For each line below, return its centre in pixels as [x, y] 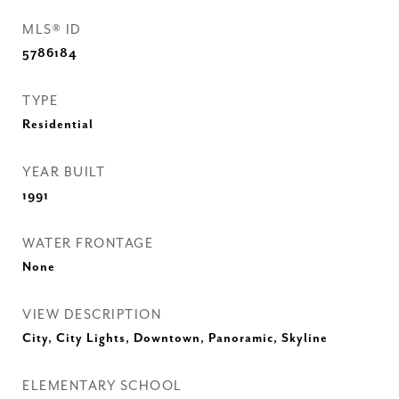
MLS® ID [52, 30]
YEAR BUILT [64, 172]
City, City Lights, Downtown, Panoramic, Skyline [175, 338]
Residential [58, 125]
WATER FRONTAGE [88, 244]
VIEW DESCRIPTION [92, 315]
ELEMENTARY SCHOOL [102, 386]
